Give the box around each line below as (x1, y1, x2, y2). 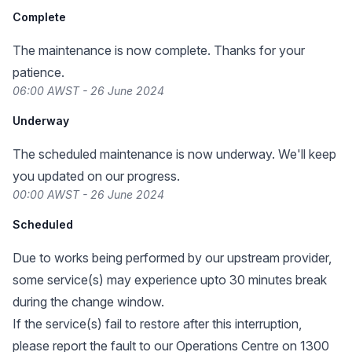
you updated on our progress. (13, 168, 180, 184)
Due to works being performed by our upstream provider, (13, 250, 332, 266)
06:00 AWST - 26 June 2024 (13, 84, 164, 97)
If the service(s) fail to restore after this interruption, (13, 316, 302, 332)
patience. (13, 64, 64, 80)
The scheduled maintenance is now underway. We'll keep (13, 146, 336, 162)
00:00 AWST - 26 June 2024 (13, 188, 164, 201)
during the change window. (13, 294, 164, 310)
